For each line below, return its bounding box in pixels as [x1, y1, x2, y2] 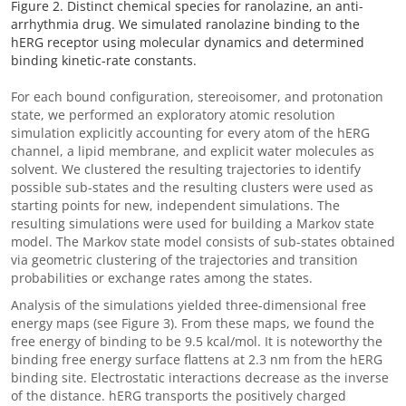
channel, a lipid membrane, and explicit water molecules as [11, 142, 374, 159]
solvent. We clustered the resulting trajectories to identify [11, 160, 361, 178]
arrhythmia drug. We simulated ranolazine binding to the [11, 15, 360, 33]
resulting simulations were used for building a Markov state [11, 215, 374, 232]
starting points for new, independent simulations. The [11, 197, 340, 214]
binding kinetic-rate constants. [11, 52, 197, 69]
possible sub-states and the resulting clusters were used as [11, 179, 373, 196]
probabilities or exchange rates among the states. [11, 269, 313, 286]
